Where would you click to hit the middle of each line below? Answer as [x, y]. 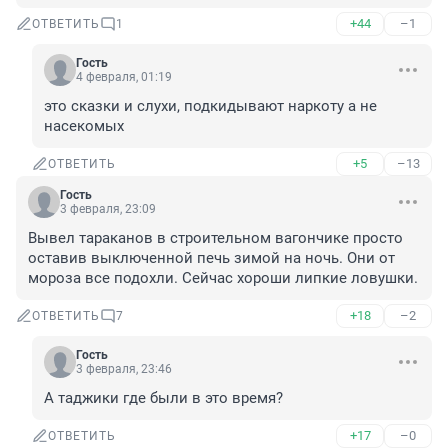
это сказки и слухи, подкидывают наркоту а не [210, 106]
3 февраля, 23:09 [108, 209]
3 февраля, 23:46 [124, 369]
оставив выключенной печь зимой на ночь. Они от [211, 258]
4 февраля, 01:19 [124, 77]
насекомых [84, 126]
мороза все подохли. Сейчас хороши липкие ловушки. [223, 278]
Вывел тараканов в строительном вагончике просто [215, 238]
